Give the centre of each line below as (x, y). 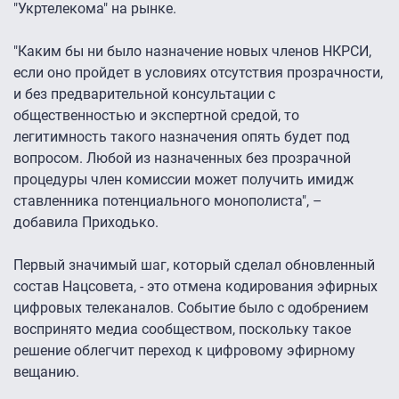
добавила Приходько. (86, 223)
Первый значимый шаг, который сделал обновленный (194, 265)
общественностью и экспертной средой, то (156, 116)
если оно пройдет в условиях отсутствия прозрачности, (198, 73)
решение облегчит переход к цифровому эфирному (184, 351)
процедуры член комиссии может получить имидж (183, 180)
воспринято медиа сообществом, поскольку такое (182, 330)
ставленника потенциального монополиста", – (168, 201)
